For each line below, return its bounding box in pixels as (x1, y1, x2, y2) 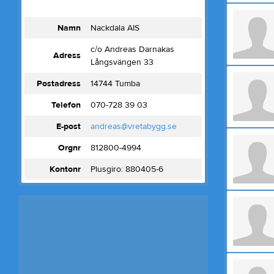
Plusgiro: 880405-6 (90, 164, 163, 175)
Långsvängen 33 (90, 57, 154, 68)
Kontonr (49, 164, 81, 175)
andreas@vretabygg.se (90, 121, 177, 132)
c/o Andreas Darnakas (90, 44, 174, 55)
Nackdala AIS (90, 23, 139, 34)
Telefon (51, 100, 81, 111)
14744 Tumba (90, 78, 140, 89)
